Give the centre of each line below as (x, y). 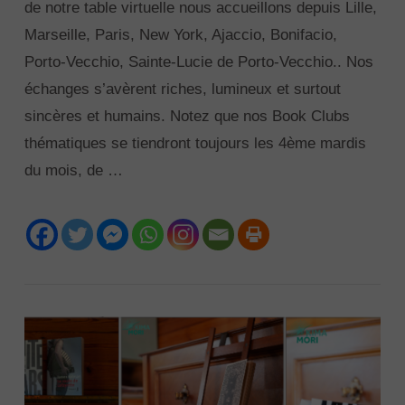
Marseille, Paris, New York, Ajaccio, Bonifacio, (180, 35)
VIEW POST (202, 198)
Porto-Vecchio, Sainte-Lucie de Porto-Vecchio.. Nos (198, 62)
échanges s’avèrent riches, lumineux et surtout (182, 89)
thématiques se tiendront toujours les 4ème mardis (195, 144)
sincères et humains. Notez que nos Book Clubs (187, 117)
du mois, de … (73, 171)
